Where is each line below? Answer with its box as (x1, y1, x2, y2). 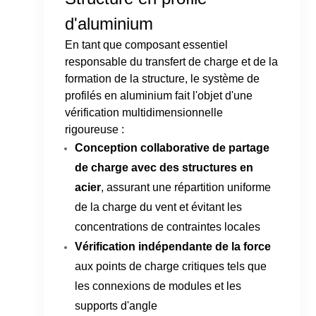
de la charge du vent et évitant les (75, 201, 243, 214)
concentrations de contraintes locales (75, 221, 261, 233)
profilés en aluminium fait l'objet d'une (65, 90, 253, 102)
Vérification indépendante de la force (75, 241, 272, 253)
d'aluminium (65, 14, 154, 34)
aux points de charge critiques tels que (75, 260, 267, 273)
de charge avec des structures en (75, 162, 254, 174)
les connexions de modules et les (75, 280, 242, 293)
